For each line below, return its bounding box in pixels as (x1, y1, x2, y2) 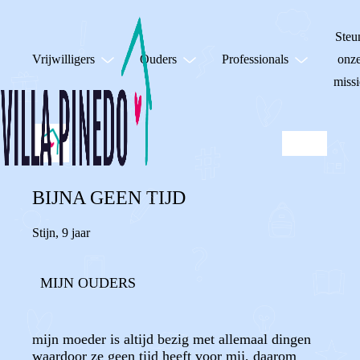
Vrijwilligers (32, 52, 95, 66)
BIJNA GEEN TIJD (32, 187, 186, 208)
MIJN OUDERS (40, 275, 136, 291)
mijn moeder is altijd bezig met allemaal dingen (32, 331, 311, 347)
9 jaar (62, 226, 90, 239)
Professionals (222, 52, 288, 66)
